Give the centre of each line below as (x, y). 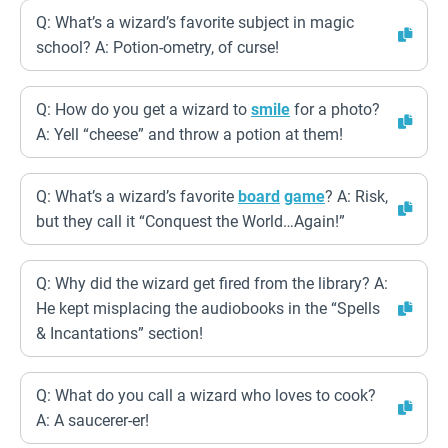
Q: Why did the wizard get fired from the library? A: (212, 283)
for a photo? (335, 109)
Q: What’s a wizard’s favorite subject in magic (195, 22)
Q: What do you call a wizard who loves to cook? (206, 395)
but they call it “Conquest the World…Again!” (190, 221)
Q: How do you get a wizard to (143, 109)
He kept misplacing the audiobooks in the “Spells (208, 308)
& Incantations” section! (119, 333)
